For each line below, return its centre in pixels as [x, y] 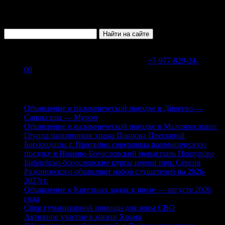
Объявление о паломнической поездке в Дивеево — [114, 108]
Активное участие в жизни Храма [83, 217]
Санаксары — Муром [61, 118]
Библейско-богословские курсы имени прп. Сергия [112, 163]
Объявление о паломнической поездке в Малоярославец [121, 127]
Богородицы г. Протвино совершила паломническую [115, 145]
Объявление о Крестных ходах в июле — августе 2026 [118, 190]
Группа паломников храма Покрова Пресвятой [104, 136]
